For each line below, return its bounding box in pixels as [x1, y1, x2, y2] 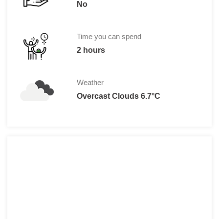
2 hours [76, 46, 105, 55]
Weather [76, 78, 104, 87]
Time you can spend [76, 32, 141, 41]
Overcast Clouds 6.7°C [76, 92, 160, 101]
